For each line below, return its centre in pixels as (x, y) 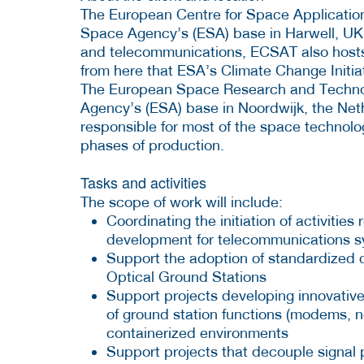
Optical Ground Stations (186, 276)
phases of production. (152, 145)
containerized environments (197, 332)
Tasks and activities (143, 182)
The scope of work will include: (182, 201)
